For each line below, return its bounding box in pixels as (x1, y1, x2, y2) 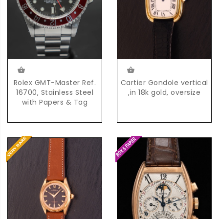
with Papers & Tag (22, 97, 88, 107)
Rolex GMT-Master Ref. (13, 77, 96, 88)
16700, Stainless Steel (16, 87, 93, 97)
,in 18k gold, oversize (128, 87, 200, 97)
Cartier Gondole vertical (120, 77, 208, 88)
